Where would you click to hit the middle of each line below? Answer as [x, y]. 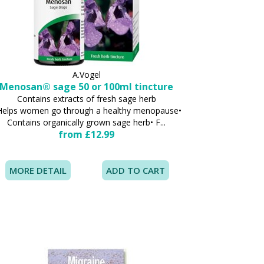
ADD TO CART [135, 170]
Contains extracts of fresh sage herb [86, 99]
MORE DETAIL [38, 170]
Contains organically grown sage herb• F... [87, 122]
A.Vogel [86, 75]
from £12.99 [87, 134]
